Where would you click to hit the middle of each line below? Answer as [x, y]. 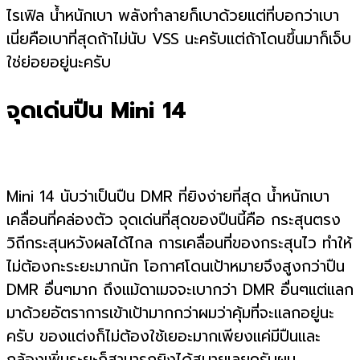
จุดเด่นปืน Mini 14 [96, 110]
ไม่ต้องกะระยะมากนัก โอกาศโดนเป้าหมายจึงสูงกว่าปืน [176, 267]
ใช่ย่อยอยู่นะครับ [59, 63]
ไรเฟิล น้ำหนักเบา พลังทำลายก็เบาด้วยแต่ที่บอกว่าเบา [173, 16]
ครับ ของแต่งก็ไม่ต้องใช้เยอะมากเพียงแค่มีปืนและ [164, 337]
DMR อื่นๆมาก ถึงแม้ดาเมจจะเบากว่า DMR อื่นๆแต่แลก [180, 290]
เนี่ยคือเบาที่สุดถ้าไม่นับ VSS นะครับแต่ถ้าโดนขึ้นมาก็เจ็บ [179, 39]
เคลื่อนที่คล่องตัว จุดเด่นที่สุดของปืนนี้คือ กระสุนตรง [174, 220]
